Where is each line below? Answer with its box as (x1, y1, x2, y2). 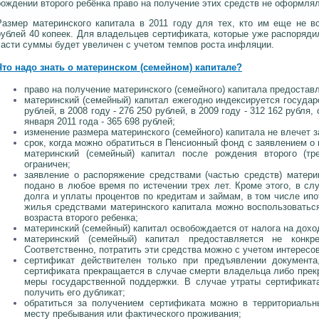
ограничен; (24, 159, 70, 170)
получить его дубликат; (24, 287, 125, 298)
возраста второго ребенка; (24, 212, 138, 224)
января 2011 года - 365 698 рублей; (24, 116, 175, 127)
